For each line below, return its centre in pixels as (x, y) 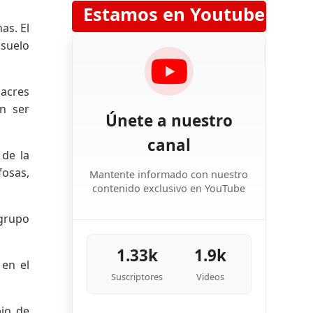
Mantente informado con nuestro (169, 174)
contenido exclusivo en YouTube (169, 188)
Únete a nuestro (169, 121)
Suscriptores (137, 277)
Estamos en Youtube (174, 14)
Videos (211, 277)
